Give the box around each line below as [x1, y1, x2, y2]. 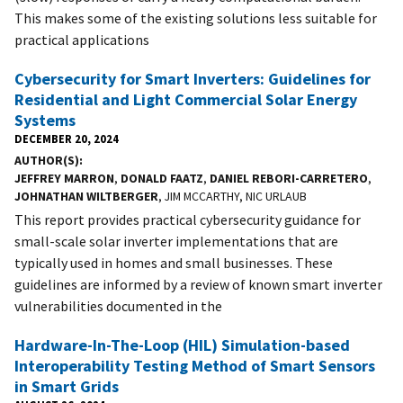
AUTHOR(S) [14, 151, 79, 168]
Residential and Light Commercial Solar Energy [14, 88, 357, 110]
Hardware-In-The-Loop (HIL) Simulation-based [14, 334, 350, 355]
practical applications [14, 30, 149, 49]
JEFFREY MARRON [14, 169, 114, 186]
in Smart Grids [14, 375, 119, 397]
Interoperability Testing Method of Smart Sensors [14, 354, 375, 376]
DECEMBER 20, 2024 [14, 130, 119, 146]
